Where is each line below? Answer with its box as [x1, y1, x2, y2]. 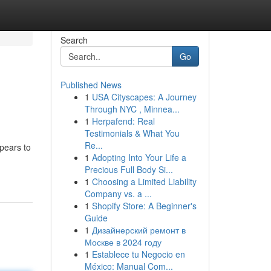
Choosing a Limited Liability [91, 175, 197, 188]
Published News [60, 79, 122, 91]
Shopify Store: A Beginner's [91, 200, 197, 212]
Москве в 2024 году [84, 236, 162, 248]
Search [60, 34, 88, 46]
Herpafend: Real [91, 115, 155, 127]
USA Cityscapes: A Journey [91, 91, 197, 103]
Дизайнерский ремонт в [91, 224, 186, 236]
